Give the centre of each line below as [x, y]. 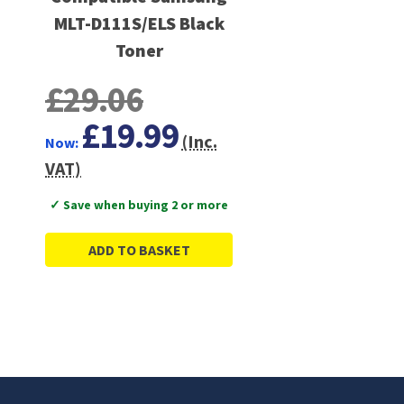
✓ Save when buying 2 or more [139, 204]
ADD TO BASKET [139, 249]
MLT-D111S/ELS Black [139, 23]
